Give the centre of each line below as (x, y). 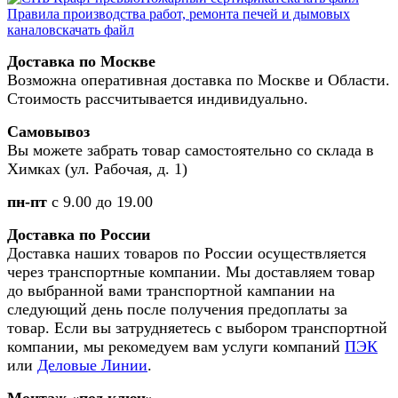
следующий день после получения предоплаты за (177, 309)
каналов (32, 29)
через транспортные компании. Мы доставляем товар (191, 271)
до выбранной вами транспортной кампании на (171, 290)
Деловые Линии (92, 365)
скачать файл (95, 29)
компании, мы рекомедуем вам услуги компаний (176, 346)
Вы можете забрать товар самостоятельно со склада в (191, 150)
